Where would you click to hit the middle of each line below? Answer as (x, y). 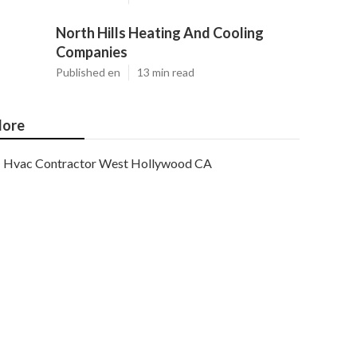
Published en (88, 72)
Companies (92, 52)
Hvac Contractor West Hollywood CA (108, 163)
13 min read (166, 72)
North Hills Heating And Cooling (160, 33)
